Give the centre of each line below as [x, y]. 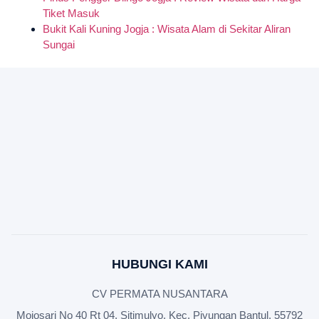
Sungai [59, 44]
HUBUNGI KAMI [159, 264]
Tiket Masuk [71, 13]
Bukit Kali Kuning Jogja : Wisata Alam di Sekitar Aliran [167, 28]
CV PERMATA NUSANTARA [159, 293]
